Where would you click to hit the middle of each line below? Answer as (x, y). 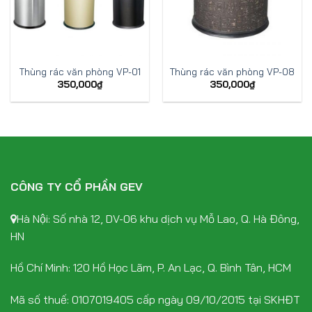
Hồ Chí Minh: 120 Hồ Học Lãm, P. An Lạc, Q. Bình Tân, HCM (151, 268)
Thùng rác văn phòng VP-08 (232, 71)
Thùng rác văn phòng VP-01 (80, 71)
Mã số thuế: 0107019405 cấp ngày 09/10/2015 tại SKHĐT (155, 300)
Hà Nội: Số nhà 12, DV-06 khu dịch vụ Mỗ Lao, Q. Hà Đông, (158, 218)
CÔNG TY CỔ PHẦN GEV (77, 186)
